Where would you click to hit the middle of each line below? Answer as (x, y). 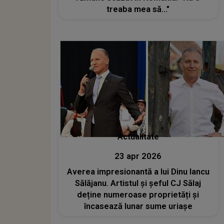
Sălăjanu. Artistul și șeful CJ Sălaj (138, 183)
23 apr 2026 (138, 156)
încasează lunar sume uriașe (138, 206)
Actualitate (138, 136)
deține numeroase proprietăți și (138, 194)
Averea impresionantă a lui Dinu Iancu (138, 171)
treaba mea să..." (138, 9)
